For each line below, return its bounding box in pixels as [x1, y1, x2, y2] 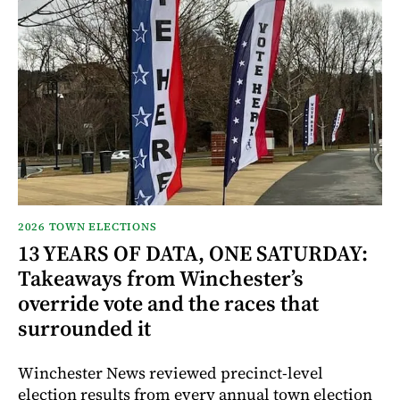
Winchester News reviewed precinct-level [18, 361, 323, 384]
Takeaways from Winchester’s [18, 262, 304, 293]
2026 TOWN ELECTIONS [18, 219, 157, 234]
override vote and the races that [18, 287, 319, 318]
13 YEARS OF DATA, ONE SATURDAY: [18, 237, 368, 268]
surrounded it [18, 312, 151, 343]
